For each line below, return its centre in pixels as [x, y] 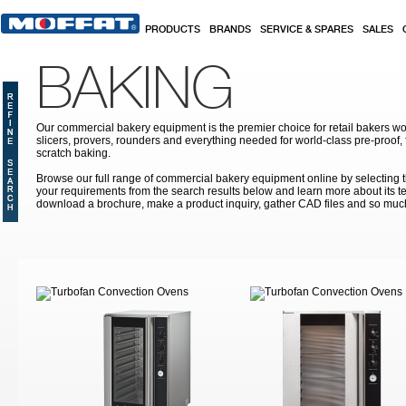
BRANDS [230, 30]
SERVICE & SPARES [307, 30]
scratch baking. [73, 153]
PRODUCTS [173, 30]
